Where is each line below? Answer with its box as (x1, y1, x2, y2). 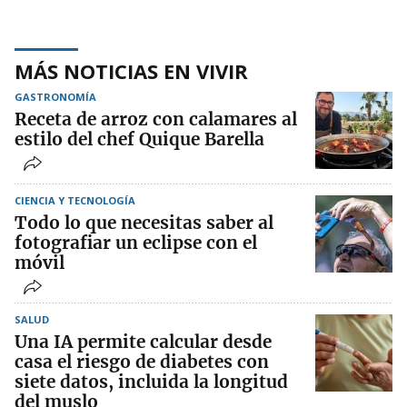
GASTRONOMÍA (15, 90, 96, 104)
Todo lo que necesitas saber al (15, 212, 273, 234)
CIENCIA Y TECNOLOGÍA (15, 194, 135, 208)
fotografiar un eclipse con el (15, 232, 257, 254)
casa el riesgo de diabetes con (15, 351, 269, 373)
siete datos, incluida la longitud (15, 371, 288, 393)
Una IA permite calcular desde (15, 331, 272, 353)
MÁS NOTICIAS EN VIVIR (15, 57, 248, 85)
